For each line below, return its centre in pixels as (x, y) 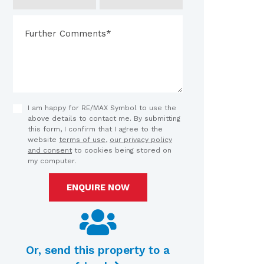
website (43, 140)
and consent (50, 150)
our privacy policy (141, 140)
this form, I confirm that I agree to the (95, 129)
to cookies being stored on (122, 150)
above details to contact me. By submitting (104, 118)
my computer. (52, 161)
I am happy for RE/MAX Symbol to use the (102, 108)
